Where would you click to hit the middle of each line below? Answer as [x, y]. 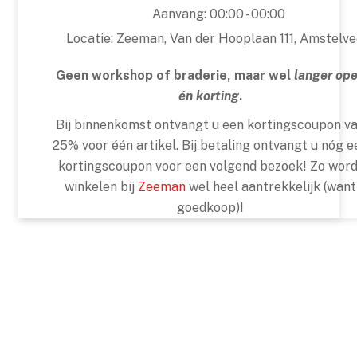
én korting [209, 96]
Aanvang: [180, 14]
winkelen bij [101, 186]
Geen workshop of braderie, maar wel [175, 75]
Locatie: [91, 38]
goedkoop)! [210, 207]
